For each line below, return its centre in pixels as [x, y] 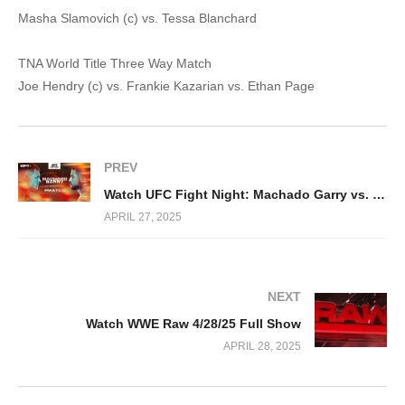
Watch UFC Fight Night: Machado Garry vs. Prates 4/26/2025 [379, 194]
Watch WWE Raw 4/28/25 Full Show [193, 324]
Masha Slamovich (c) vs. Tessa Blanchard [137, 18]
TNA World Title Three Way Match [115, 63]
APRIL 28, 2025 [262, 347]
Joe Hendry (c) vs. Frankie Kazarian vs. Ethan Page [166, 85]
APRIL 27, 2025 [143, 217]
